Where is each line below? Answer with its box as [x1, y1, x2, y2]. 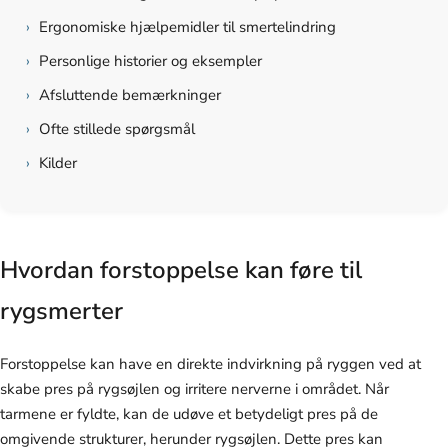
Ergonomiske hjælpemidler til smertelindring [39, 16, 337, 37]
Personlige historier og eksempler [39, 50, 263, 71]
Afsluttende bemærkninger [39, 84, 222, 105]
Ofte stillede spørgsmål [39, 118, 196, 139]
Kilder [39, 152, 78, 173]
